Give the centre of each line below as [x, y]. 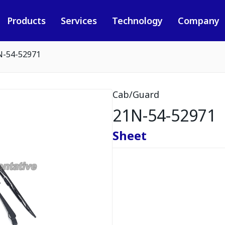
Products [26, 21]
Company [198, 21]
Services [79, 21]
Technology [137, 21]
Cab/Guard [136, 94]
